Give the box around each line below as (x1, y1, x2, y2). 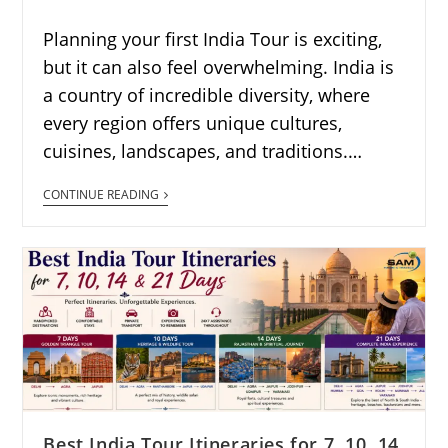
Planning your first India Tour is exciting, (43, 26, 383, 51)
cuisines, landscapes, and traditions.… (43, 138, 363, 163)
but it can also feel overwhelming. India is (43, 54, 395, 79)
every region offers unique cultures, (43, 110, 343, 135)
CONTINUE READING (43, 185, 160, 203)
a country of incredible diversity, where (43, 82, 371, 107)
